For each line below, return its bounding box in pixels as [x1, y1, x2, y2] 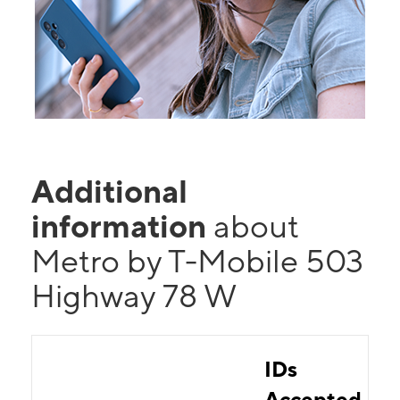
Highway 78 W [31, 277, 237, 314]
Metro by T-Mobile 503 [31, 242, 363, 279]
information [31, 207, 213, 245]
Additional [31, 172, 187, 210]
